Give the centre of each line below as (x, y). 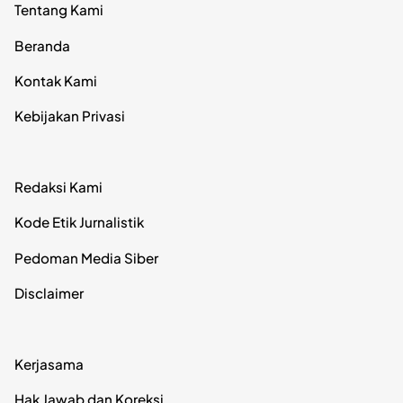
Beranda (42, 45)
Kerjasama (49, 363)
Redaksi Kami (58, 187)
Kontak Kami (56, 80)
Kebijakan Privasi (70, 115)
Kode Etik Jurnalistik (79, 222)
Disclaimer (49, 292)
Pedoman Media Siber (86, 257)
